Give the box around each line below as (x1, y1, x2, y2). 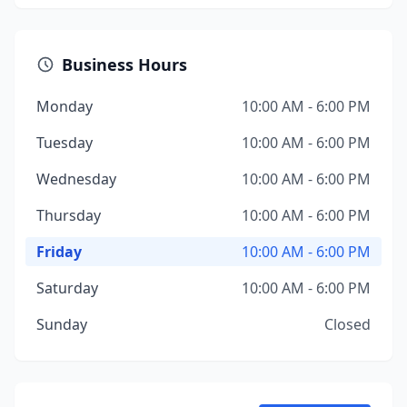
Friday (36, 242, 82, 262)
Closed (324, 314, 371, 334)
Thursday (36, 205, 101, 225)
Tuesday (36, 133, 93, 153)
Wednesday (36, 169, 116, 189)
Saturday (36, 278, 98, 298)
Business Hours (62, 54, 187, 75)
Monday (36, 96, 93, 116)
